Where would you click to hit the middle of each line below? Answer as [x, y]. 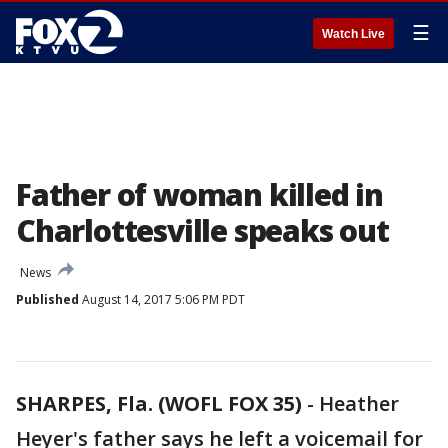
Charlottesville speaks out [202, 230]
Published [47, 299]
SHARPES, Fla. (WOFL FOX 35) [159, 403]
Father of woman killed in [199, 194]
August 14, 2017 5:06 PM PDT [162, 299]
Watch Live [353, 34]
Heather [359, 403]
